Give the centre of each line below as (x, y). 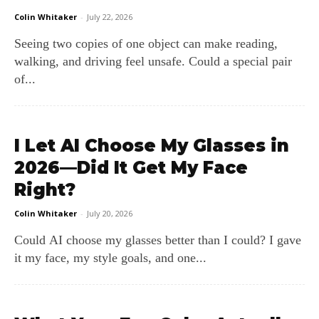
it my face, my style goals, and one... (110, 258)
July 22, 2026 (110, 17)
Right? (45, 190)
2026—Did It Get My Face (131, 168)
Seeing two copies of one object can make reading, (146, 43)
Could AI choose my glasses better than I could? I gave (158, 240)
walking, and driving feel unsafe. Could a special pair (153, 61)
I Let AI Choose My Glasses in (152, 146)
